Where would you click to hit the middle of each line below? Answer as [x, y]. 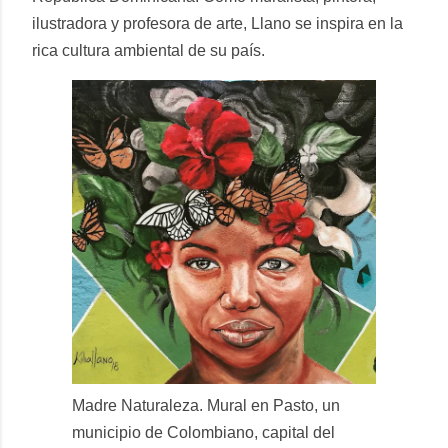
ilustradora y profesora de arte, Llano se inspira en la [217, 24]
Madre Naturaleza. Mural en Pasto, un [206, 406]
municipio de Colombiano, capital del [203, 433]
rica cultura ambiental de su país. [148, 51]
